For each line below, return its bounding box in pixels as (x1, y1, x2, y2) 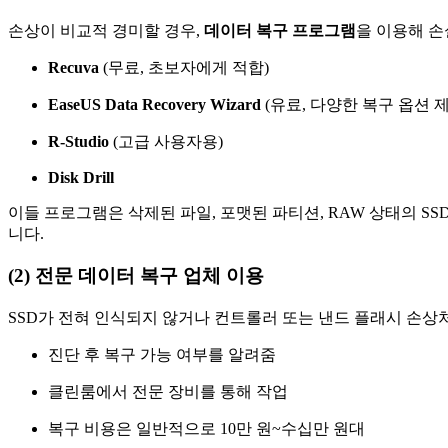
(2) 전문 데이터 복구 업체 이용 (8, 265, 264, 287)
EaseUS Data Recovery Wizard (48, 95, 261, 113)
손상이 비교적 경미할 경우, (8, 21, 204, 39)
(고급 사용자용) (109, 132, 223, 150)
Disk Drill (48, 168, 114, 186)
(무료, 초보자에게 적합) (99, 58, 269, 76)
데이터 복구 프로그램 (204, 21, 356, 39)
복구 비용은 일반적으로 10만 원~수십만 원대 (48, 420, 365, 438)
